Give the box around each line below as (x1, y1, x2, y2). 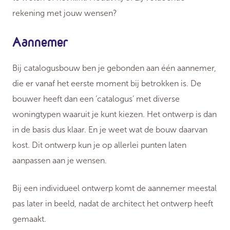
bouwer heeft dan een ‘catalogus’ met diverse (12, 94, 180, 104)
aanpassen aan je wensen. (12, 156, 107, 166)
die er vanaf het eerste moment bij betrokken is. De (12, 79, 201, 89)
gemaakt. (12, 214, 48, 224)
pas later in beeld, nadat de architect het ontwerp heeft (12, 199, 213, 209)
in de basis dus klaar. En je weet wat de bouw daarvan (12, 125, 207, 135)
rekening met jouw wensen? (12, 8, 117, 18)
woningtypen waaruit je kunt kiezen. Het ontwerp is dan (12, 109, 217, 120)
